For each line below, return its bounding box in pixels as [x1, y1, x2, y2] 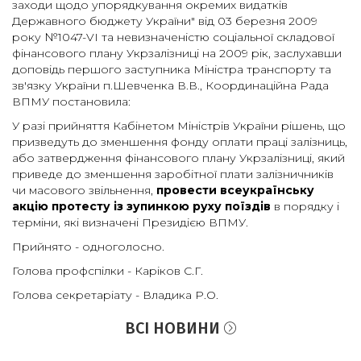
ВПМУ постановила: [12, 94, 131, 109]
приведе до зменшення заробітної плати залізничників [12, 167, 334, 181]
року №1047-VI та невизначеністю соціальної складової [12, 30, 334, 44]
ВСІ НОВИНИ [124, 318, 224, 338]
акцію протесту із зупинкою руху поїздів [12, 199, 271, 214]
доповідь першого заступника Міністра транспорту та [12, 62, 331, 77]
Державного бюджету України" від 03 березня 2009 [12, 14, 317, 28]
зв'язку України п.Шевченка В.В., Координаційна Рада [12, 78, 329, 93]
